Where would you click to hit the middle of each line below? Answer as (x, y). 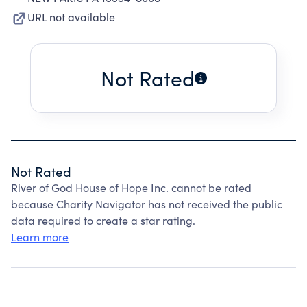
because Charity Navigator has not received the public (147, 204)
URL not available (71, 17)
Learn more (40, 237)
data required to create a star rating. (103, 220)
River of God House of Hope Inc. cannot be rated (131, 187)
